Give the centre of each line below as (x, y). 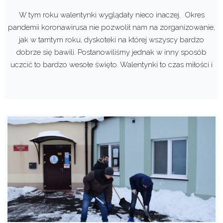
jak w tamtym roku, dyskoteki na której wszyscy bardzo (111, 40)
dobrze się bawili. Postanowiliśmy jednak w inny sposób (111, 53)
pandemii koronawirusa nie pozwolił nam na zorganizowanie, (111, 28)
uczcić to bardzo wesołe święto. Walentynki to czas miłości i (111, 65)
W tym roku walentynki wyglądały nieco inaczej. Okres (111, 15)
